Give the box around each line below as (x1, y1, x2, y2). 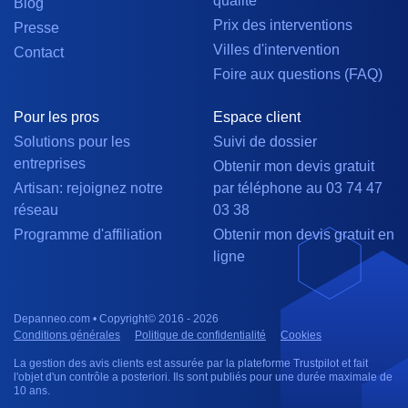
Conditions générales (14, 329, 120, 342)
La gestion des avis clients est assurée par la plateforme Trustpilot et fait (14, 357, 368, 371)
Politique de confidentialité (135, 329, 266, 342)
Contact (14, 45, 64, 61)
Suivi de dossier (213, 134, 317, 150)
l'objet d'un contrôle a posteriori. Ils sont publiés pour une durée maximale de (14, 371, 393, 384)
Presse (14, 20, 59, 36)
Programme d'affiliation (14, 227, 162, 243)
